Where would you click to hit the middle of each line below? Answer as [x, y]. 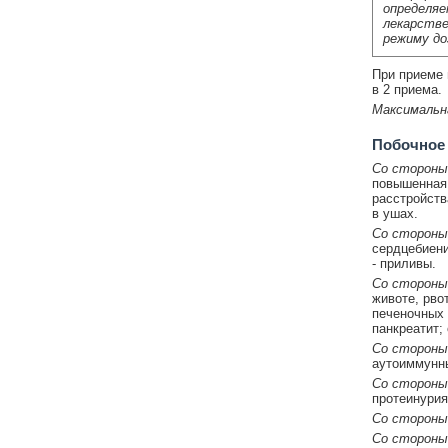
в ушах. [394, 213]
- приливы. [403, 263]
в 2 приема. [406, 89]
